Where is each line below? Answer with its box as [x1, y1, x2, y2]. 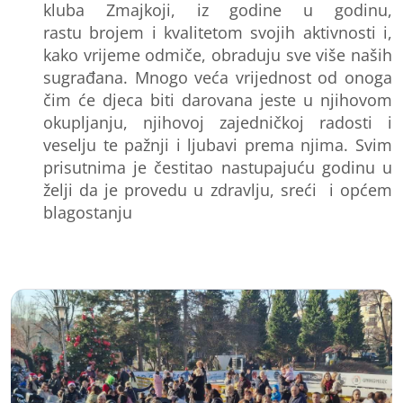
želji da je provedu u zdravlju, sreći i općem [43, 178, 392, 201]
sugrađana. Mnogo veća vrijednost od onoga [43, 66, 392, 88]
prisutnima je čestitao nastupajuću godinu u [43, 156, 392, 178]
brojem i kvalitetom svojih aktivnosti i [89, 21, 389, 43]
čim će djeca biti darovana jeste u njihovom [43, 88, 392, 111]
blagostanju [43, 201, 132, 223]
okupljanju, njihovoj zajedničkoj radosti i [43, 111, 392, 133]
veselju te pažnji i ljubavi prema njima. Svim [43, 133, 392, 156]
